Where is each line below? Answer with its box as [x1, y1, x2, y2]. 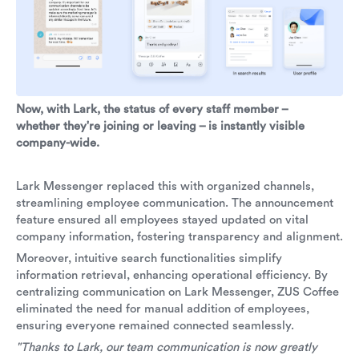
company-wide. [16, 136, 99, 151]
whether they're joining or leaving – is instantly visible [16, 119, 305, 134]
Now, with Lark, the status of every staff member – [16, 103, 288, 117]
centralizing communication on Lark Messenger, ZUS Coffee [16, 285, 339, 300]
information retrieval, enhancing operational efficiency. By [16, 268, 328, 283]
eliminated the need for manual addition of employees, [16, 302, 309, 317]
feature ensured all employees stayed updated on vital [16, 213, 309, 228]
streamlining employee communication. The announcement [16, 196, 333, 211]
